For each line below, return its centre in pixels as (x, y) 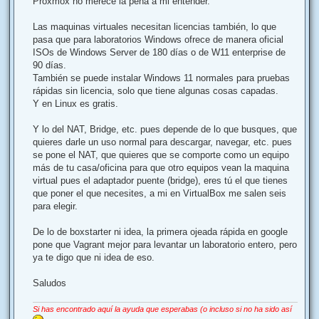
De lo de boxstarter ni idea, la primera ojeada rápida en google (160, 231)
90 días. (49, 65)
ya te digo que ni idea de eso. (94, 257)
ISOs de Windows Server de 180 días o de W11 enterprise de (159, 52)
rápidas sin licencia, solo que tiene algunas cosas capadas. (156, 90)
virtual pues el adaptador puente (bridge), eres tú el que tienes (160, 180)
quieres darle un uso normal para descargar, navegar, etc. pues (162, 142)
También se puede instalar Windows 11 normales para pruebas (161, 78)
